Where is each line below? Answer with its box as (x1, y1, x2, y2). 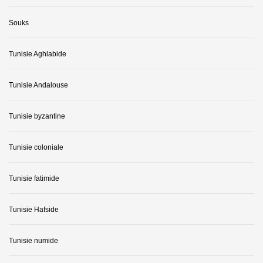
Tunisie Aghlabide (9, 50, 66, 59)
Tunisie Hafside (9, 205, 59, 214)
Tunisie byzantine (9, 112, 65, 121)
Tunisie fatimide (9, 174, 59, 183)
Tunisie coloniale (9, 143, 63, 152)
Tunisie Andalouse (9, 81, 68, 90)
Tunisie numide (9, 237, 58, 245)
